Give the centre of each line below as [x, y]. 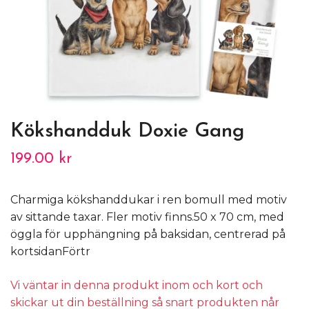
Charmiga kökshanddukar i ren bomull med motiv [149, 199]
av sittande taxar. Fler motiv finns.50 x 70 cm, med [147, 217]
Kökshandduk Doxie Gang [127, 131]
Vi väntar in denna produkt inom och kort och [137, 285]
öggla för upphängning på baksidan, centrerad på [148, 234]
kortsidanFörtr [50, 251]
